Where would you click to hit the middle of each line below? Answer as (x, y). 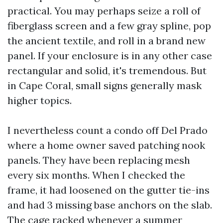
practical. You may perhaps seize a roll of (104, 11)
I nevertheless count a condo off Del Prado (108, 130)
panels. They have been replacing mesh (99, 160)
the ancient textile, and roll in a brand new (107, 41)
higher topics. (40, 100)
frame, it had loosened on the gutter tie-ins (109, 190)
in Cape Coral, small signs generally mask (105, 85)
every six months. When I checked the (96, 175)
